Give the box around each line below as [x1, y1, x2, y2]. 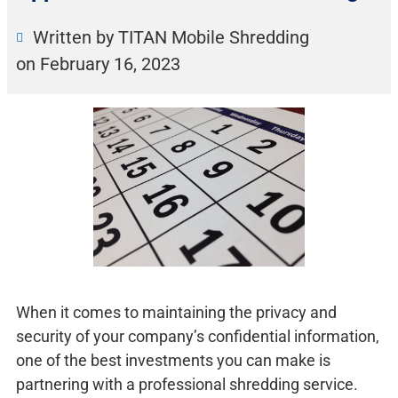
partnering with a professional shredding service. [16, 374, 358, 394]
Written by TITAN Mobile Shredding [33, 26, 309, 48]
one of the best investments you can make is [16, 350, 330, 370]
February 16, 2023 [40, 52, 180, 75]
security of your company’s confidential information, [16, 326, 379, 346]
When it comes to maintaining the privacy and [16, 302, 337, 322]
